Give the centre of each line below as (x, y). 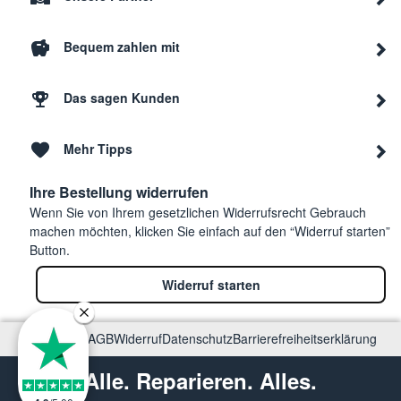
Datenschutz (197, 338)
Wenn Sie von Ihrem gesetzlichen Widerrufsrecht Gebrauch (198, 212)
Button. (50, 250)
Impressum (56, 338)
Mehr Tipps (98, 149)
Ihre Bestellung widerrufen (119, 192)
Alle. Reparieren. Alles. (200, 380)
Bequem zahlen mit (122, 47)
